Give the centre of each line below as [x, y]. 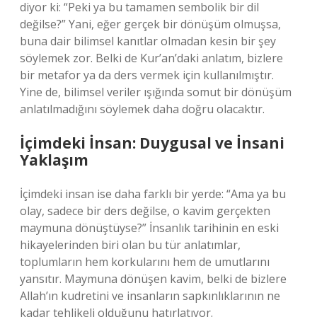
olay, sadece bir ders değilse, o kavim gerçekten [145, 211]
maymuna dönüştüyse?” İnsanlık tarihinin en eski [149, 228]
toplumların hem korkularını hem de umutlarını [145, 262]
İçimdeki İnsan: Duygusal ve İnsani [152, 143]
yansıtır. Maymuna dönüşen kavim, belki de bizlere [153, 279]
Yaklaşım [54, 160]
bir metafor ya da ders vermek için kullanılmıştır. [147, 75]
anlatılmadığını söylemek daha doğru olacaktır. [142, 109]
